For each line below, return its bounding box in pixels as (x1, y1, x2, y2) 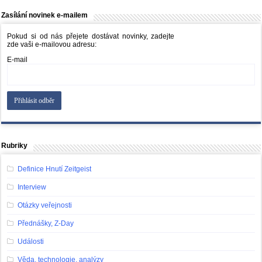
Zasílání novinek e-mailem (1, 11, 88, 20)
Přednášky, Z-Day (17, 219, 74, 228)
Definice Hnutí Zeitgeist (17, 165, 91, 174)
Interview (17, 183, 46, 192)
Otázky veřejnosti (17, 201, 72, 210)
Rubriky (1, 142, 28, 150)
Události (17, 237, 44, 246)
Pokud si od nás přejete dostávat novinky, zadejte (7, 32, 175, 41)
